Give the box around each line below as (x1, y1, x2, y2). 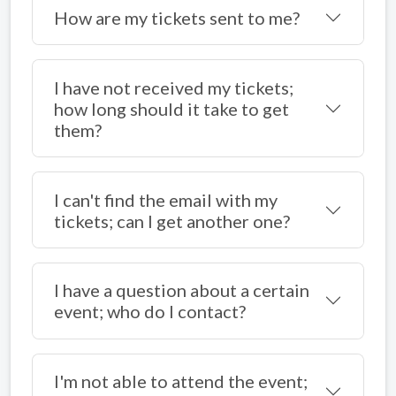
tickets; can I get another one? (54, 209, 290, 232)
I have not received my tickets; (54, 76, 293, 98)
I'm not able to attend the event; (54, 370, 308, 392)
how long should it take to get (54, 97, 289, 119)
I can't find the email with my (54, 188, 278, 210)
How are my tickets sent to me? (54, 7, 300, 29)
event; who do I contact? (54, 301, 246, 323)
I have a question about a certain (54, 279, 309, 301)
